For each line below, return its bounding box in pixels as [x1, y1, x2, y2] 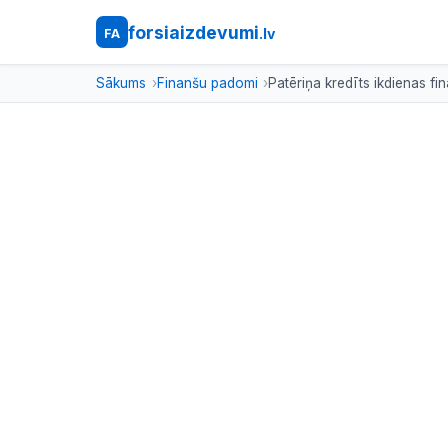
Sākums [96, 75, 146, 91]
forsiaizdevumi [128, 21, 259, 43]
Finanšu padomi [156, 75, 258, 91]
